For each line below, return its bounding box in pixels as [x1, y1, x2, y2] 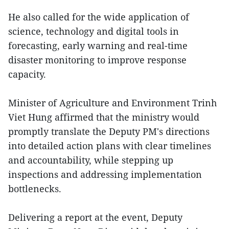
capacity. [8, 68, 46, 81]
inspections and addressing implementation [8, 168, 202, 181]
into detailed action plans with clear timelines [8, 140, 211, 152]
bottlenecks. [8, 182, 61, 195]
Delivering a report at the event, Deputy [8, 211, 182, 224]
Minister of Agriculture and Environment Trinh [8, 97, 217, 109]
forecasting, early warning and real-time [8, 39, 188, 52]
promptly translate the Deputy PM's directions [8, 125, 210, 138]
